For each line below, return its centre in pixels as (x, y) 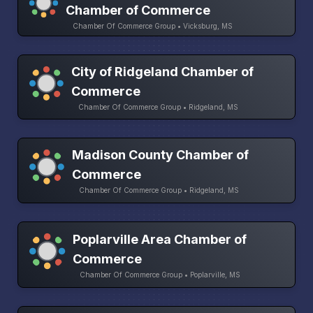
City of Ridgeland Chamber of (163, 71)
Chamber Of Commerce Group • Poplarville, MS (160, 274)
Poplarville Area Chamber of (159, 239)
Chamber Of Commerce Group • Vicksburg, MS (153, 26)
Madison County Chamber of (161, 155)
